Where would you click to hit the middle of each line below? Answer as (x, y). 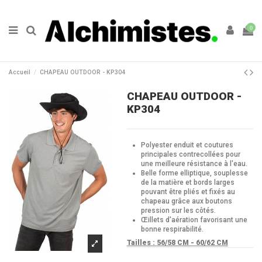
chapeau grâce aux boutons (186, 201)
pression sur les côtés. (178, 210)
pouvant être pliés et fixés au (188, 192)
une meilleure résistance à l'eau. (194, 163)
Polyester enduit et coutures (187, 145)
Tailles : (142, 243)
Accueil (20, 72)
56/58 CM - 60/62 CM (192, 243)
